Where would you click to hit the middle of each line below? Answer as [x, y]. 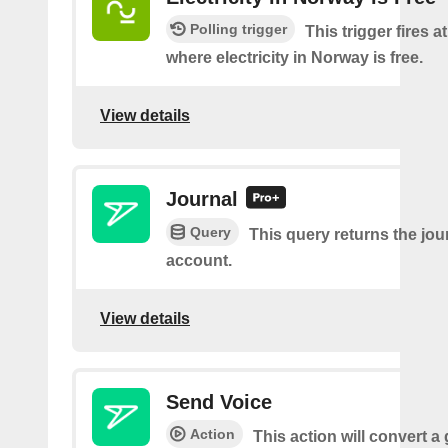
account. [199, 261]
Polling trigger [238, 29]
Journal [202, 199]
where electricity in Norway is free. [294, 57]
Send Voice [219, 402]
